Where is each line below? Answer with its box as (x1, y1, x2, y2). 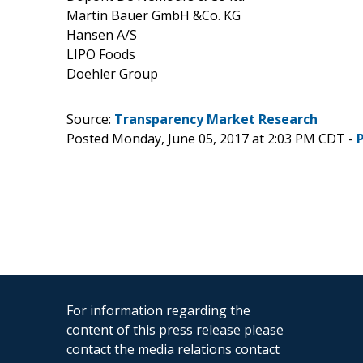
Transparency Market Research (114, 109, 318, 128)
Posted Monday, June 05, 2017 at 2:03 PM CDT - (66, 129, 357, 147)
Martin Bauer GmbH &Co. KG (66, 6, 241, 24)
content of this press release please (66, 320, 284, 339)
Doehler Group (66, 64, 158, 83)
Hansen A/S (66, 25, 137, 44)
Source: (66, 109, 114, 128)
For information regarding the (66, 301, 250, 319)
